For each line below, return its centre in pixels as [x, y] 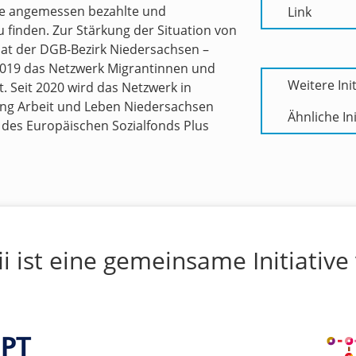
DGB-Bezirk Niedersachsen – [124, 49]
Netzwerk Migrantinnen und [132, 68]
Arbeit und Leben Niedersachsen [116, 106]
